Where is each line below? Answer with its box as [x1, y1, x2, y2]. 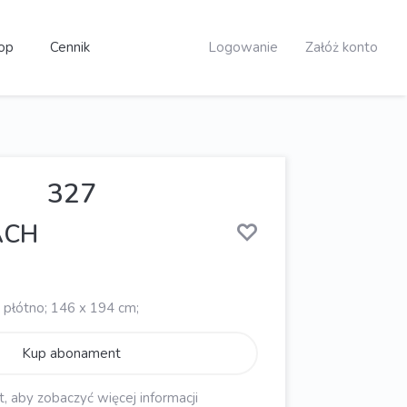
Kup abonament [22, 343, 121, 362]
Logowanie [208, 38, 278, 56]
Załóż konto [305, 38, 378, 56]
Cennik [49, 38, 90, 56]
